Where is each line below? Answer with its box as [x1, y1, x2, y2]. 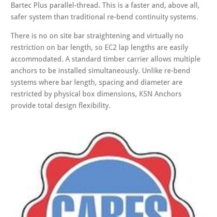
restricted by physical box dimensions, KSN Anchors [11, 89, 182, 98]
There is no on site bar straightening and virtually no [11, 31, 184, 40]
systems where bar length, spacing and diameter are [11, 77, 183, 87]
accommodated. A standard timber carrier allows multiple [11, 54, 201, 63]
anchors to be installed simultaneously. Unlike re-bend [11, 66, 191, 75]
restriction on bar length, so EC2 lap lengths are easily [11, 43, 188, 52]
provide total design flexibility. [11, 101, 111, 110]
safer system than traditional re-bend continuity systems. [11, 12, 199, 21]
